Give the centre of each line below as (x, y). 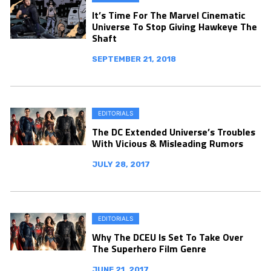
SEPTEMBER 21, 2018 (134, 59)
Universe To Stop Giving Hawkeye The (175, 26)
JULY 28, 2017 (121, 164)
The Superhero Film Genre (149, 248)
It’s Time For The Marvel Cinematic (169, 15)
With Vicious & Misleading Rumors (168, 143)
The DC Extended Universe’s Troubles (174, 132)
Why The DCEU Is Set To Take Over (168, 237)
